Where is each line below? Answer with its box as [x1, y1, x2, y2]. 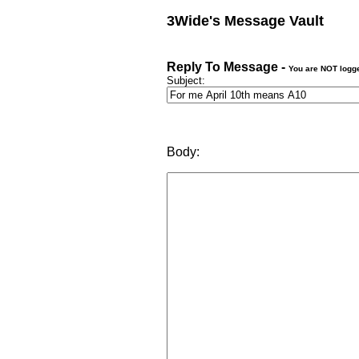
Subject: [167, 75, 205, 87]
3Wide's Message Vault [167, 13, 324, 29]
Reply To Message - [167, 60, 288, 74]
